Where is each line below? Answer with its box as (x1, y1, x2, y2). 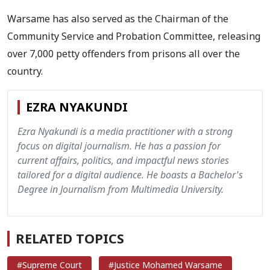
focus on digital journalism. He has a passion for (17, 139, 221, 152)
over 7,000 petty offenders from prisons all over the (7, 46, 240, 60)
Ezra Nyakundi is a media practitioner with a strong (17, 124, 233, 138)
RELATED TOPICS (16, 229, 124, 247)
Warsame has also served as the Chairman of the (7, 11, 228, 25)
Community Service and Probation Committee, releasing (7, 29, 260, 43)
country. (7, 64, 43, 78)
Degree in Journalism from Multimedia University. (17, 182, 224, 196)
